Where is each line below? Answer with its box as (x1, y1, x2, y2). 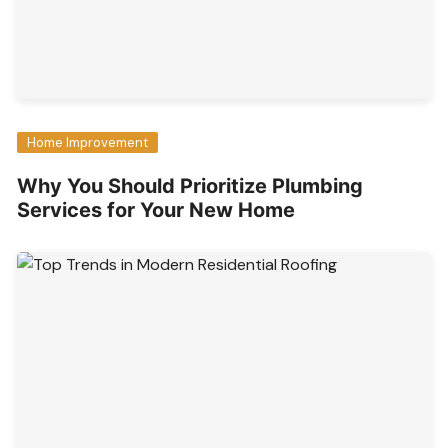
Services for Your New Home (17, 198, 296, 223)
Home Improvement (27, 134, 149, 152)
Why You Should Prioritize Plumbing (17, 174, 364, 199)
